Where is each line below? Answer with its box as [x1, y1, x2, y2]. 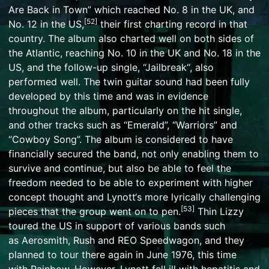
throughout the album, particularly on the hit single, [8, 104, 242, 117]
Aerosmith [22, 234, 68, 247]
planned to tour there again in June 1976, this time [8, 249, 237, 261]
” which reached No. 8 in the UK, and [88, 4, 255, 16]
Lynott [107, 191, 135, 204]
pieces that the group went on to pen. [8, 205, 181, 218]
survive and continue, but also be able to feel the [8, 162, 231, 175]
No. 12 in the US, [8, 18, 84, 31]
